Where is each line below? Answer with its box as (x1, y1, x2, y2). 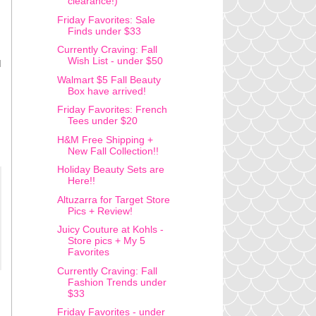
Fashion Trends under (67, 276, 166, 288)
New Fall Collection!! (67, 145, 159, 157)
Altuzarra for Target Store (56, 193, 170, 205)
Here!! (67, 175, 95, 187)
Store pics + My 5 (67, 235, 145, 247)
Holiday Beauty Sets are (56, 164, 164, 176)
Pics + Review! (67, 205, 133, 217)
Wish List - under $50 (67, 55, 163, 67)
